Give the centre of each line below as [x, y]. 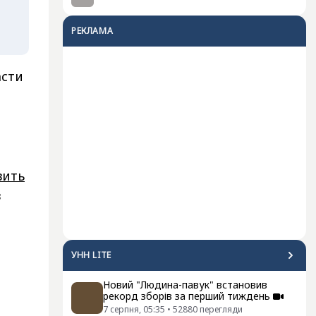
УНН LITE [91, 255]
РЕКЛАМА [92, 31]
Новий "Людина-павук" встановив [185, 285]
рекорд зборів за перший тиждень [187, 296]
